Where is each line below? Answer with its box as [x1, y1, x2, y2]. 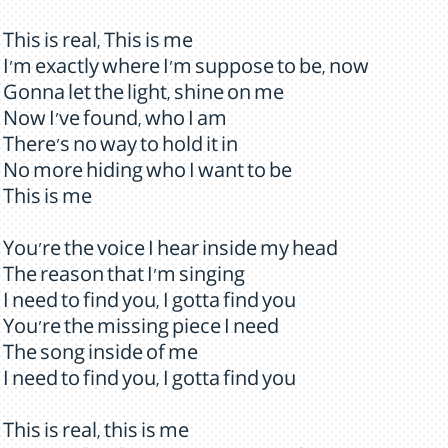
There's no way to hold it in [3, 138, 238, 158]
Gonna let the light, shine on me [3, 86, 284, 106]
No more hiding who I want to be [3, 164, 292, 184]
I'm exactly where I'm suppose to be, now [3, 60, 369, 80]
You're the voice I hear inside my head [3, 242, 338, 262]
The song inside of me [3, 346, 198, 366]
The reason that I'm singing [3, 268, 245, 288]
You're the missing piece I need [3, 320, 279, 340]
